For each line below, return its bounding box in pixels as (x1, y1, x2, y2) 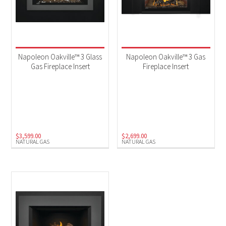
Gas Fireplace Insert (30, 62, 90, 72)
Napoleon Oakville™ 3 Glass (18, 52, 102, 62)
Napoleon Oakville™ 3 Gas (126, 52, 206, 62)
